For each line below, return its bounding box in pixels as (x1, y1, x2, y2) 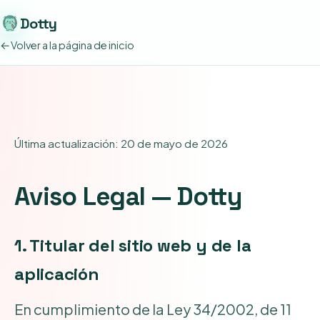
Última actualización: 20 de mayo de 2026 (14, 136, 228, 150)
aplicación (14, 262, 99, 285)
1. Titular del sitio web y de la (14, 234, 251, 256)
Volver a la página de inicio (11, 38, 134, 51)
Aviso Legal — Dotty (14, 180, 242, 212)
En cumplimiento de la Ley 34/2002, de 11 (14, 299, 291, 318)
